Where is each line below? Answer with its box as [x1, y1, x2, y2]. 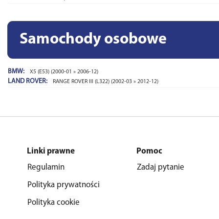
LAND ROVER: [8, 78, 49, 85]
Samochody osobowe [20, 32, 167, 47]
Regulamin [27, 163, 65, 172]
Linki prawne [27, 147, 75, 155]
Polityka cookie [27, 198, 80, 207]
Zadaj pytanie [137, 163, 184, 172]
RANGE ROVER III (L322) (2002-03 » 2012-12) [53, 79, 158, 85]
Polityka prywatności [27, 181, 100, 189]
